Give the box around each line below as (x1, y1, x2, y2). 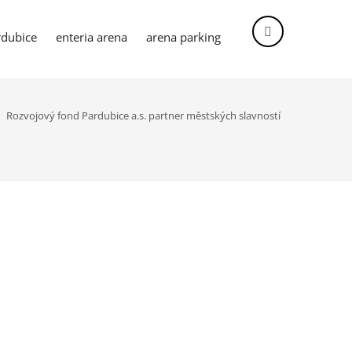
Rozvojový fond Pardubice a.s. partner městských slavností (6, 108, 281, 123)
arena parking (146, 28, 222, 45)
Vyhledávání (266, 31, 333, 48)
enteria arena (56, 28, 128, 45)
